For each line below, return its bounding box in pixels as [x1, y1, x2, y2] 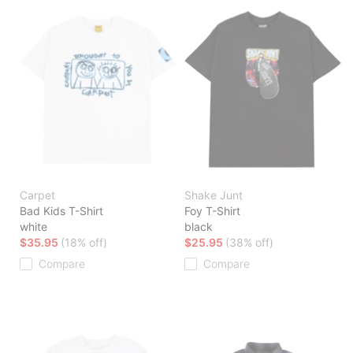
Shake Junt [184, 188, 243, 203]
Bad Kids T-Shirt [20, 204, 103, 218]
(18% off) [61, 236, 107, 250]
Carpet [20, 188, 55, 203]
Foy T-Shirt [184, 204, 240, 218]
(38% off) [225, 236, 273, 250]
